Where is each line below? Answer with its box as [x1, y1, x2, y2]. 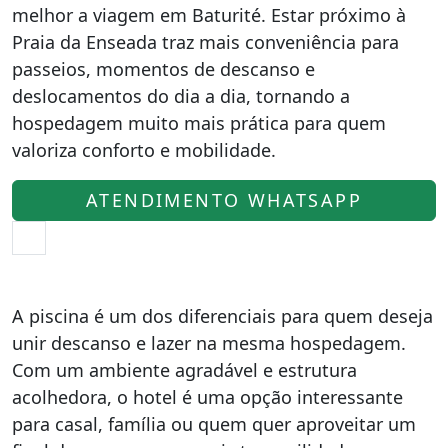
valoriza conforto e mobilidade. [12, 138, 276, 162]
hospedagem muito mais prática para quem [12, 111, 386, 135]
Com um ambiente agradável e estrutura [12, 358, 357, 382]
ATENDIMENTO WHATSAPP [86, 188, 362, 212]
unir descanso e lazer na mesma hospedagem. [12, 331, 406, 355]
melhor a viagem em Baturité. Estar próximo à [12, 3, 406, 27]
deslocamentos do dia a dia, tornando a [12, 84, 350, 108]
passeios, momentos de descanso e [12, 57, 315, 81]
